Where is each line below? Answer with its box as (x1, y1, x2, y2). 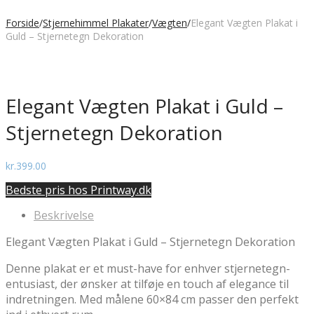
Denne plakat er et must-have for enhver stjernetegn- (6, 260, 290, 276)
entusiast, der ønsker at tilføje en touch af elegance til (6, 275, 289, 292)
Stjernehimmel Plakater (43, 16, 149, 29)
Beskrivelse (34, 207, 94, 223)
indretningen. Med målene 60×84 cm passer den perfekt (6, 291, 299, 307)
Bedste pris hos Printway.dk (6, 182, 151, 198)
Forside (6, 16, 39, 29)
